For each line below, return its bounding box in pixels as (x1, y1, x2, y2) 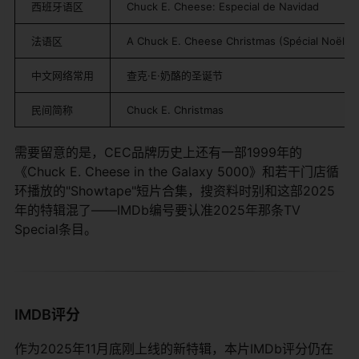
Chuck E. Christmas (127, 103, 224, 116)
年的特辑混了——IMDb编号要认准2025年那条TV (14, 201, 301, 218)
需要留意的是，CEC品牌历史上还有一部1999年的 (14, 143, 302, 160)
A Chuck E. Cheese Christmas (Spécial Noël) (127, 34, 349, 47)
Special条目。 (14, 220, 97, 237)
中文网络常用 (31, 68, 94, 82)
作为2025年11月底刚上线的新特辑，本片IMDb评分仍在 (14, 340, 333, 357)
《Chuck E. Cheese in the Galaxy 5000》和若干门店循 (14, 163, 339, 179)
